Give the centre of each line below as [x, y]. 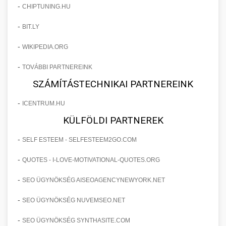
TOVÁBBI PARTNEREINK [57, 67]
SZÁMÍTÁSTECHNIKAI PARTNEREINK [113, 84]
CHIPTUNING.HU [46, 6]
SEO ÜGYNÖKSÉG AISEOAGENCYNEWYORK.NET [94, 180]
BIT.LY [31, 26]
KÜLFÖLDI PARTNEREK [113, 120]
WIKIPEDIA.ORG [45, 47]
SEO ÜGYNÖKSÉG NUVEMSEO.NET [74, 200]
